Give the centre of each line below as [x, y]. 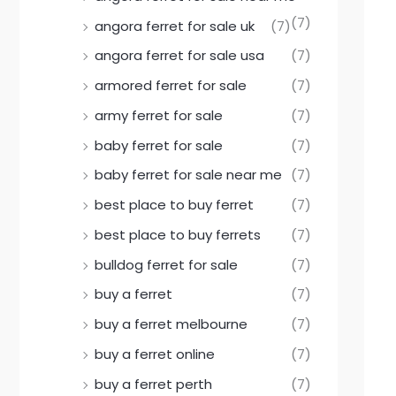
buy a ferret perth [153, 384]
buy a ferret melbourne [171, 324]
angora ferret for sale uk [175, 26]
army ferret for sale [159, 115]
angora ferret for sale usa [179, 56]
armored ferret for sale [171, 86]
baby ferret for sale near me [188, 175]
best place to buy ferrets [178, 234]
